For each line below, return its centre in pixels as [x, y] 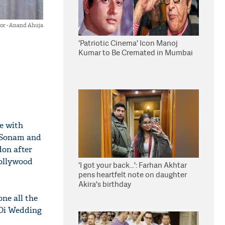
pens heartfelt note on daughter [133, 175]
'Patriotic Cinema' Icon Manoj [128, 43]
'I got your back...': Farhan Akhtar [133, 165]
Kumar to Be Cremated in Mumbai [136, 52]
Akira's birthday [105, 184]
